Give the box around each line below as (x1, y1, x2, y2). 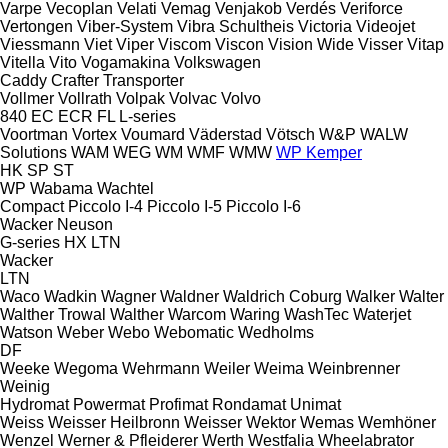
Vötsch (266, 125, 315, 143)
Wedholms (238, 323, 314, 341)
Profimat (149, 395, 208, 413)
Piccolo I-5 (147, 197, 222, 215)
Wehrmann (122, 359, 200, 377)
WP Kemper (276, 143, 362, 161)
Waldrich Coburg (223, 287, 342, 305)
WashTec (284, 305, 349, 323)
